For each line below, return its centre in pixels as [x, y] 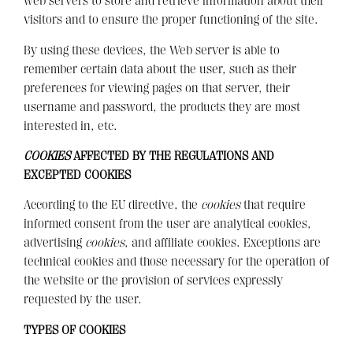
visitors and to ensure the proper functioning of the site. [171, 20]
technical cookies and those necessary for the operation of [176, 262]
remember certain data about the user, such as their [160, 69]
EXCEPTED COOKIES [77, 175]
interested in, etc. [71, 126]
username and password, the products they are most [162, 107]
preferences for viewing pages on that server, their [157, 88]
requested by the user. [83, 300]
